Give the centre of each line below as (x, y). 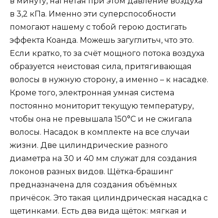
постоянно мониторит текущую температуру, (102, 106)
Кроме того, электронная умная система (92, 93)
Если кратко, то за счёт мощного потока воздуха (107, 54)
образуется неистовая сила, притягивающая (101, 67)
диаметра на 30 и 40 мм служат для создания (103, 159)
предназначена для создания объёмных (93, 185)
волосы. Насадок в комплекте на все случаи (100, 132)
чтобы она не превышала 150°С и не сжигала (101, 119)
